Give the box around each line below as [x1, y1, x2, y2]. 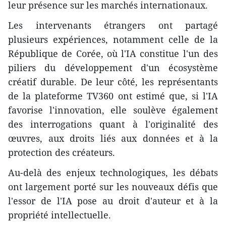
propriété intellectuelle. [8, 208, 111, 221]
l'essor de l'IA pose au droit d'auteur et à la [8, 194, 218, 207]
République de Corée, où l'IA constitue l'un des [8, 47, 218, 60]
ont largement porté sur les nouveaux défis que [8, 180, 218, 193]
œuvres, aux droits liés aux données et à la [8, 132, 218, 144]
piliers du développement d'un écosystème [8, 61, 218, 74]
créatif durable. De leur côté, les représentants [8, 75, 218, 88]
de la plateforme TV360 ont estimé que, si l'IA [8, 89, 218, 102]
